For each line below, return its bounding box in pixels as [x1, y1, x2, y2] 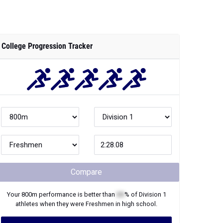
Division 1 [138, 191, 166, 198]
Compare [71, 167, 102, 177]
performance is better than [37, 191, 116, 198]
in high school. [114, 200, 157, 208]
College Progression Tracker [1, 41, 93, 51]
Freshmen [86, 200, 114, 208]
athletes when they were [15, 200, 86, 208]
